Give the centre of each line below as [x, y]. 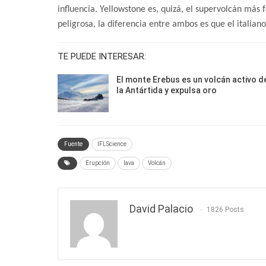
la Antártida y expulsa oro [167, 91]
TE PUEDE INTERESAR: [102, 57]
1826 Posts [225, 210]
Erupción [98, 163]
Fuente [73, 144]
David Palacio [161, 208]
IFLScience [112, 144]
